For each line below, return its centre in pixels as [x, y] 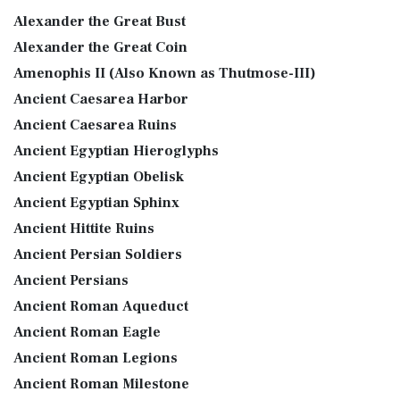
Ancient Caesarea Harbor [101, 99]
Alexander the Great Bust [100, 21]
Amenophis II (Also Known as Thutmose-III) [165, 73]
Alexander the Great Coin [100, 47]
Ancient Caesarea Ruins [95, 125]
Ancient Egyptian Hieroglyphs [116, 151]
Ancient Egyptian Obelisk [99, 177]
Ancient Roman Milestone [101, 384]
